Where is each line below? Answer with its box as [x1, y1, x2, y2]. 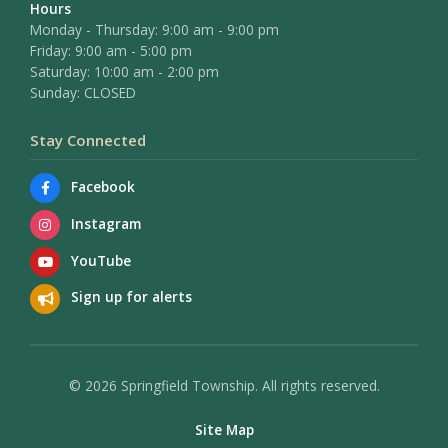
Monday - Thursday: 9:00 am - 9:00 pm [30, 19, 279, 39]
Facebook [70, 177, 135, 196]
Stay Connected [30, 130, 146, 151]
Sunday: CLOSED [30, 82, 136, 102]
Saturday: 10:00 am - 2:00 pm [30, 61, 219, 81]
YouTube [70, 250, 131, 270]
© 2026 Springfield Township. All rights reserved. [68, 375, 380, 395]
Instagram [70, 213, 141, 233]
